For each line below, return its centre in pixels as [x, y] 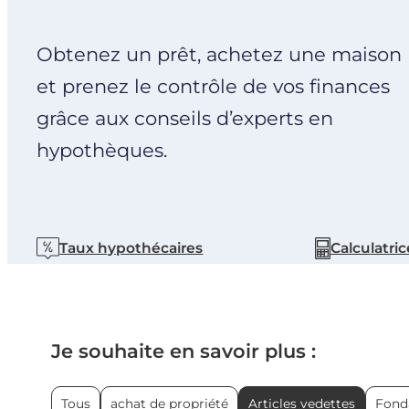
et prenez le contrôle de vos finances [213, 86]
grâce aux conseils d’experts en [185, 118]
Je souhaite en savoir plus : [183, 351]
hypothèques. [102, 150]
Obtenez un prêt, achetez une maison [219, 54]
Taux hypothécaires [131, 248]
